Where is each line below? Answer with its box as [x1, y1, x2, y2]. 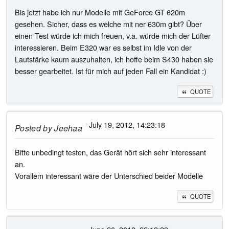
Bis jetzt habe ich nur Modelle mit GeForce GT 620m [15, 7, 185, 18]
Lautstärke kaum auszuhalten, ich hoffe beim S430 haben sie [15, 54, 213, 65]
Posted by [15, 122, 52, 134]
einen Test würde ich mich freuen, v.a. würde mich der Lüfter [15, 30, 211, 41]
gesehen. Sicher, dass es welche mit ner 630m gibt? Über [15, 18, 202, 30]
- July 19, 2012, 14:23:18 [82, 119, 166, 130]
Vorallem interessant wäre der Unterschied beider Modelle [15, 170, 203, 181]
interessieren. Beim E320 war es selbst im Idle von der [15, 42, 192, 53]
